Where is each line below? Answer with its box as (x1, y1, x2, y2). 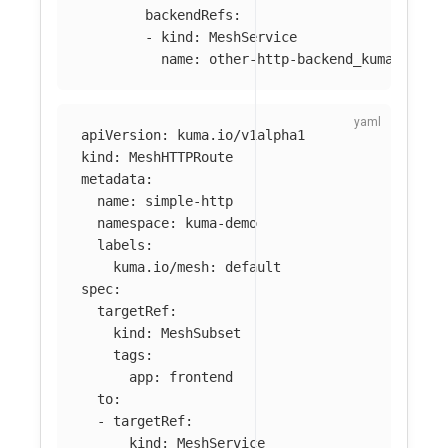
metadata (81, 170, 145, 187)
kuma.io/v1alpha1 (177, 126, 305, 143)
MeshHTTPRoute (129, 148, 233, 165)
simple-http (145, 192, 233, 209)
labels (97, 236, 145, 253)
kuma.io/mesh (113, 258, 209, 275)
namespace (97, 214, 169, 231)
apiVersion (81, 126, 161, 143)
